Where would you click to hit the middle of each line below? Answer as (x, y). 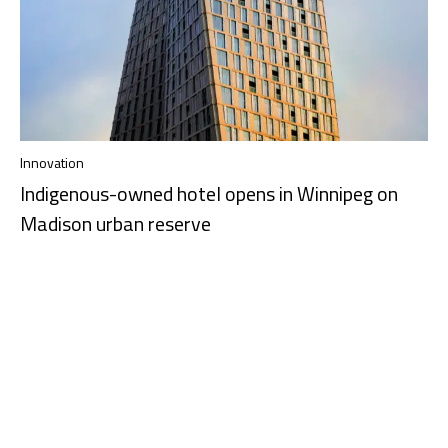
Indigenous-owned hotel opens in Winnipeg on (209, 193)
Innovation (52, 162)
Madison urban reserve (115, 223)
